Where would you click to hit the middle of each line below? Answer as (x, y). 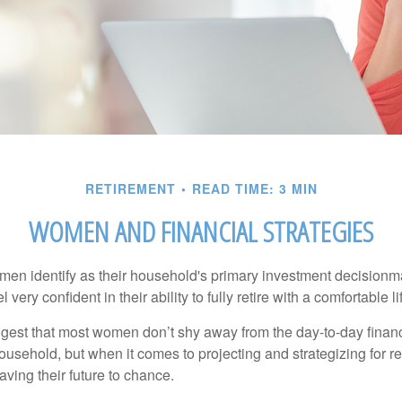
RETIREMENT (130, 188)
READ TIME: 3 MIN (254, 188)
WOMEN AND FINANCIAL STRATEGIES (201, 231)
